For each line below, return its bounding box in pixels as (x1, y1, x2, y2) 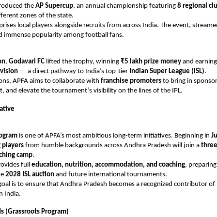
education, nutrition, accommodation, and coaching (31, 161, 185, 169)
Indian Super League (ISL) (129, 68, 204, 76)
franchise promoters (101, 77, 161, 85)
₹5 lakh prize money (121, 58, 181, 66)
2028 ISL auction (5, 171, 54, 179)
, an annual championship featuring (73, 2, 177, 10)
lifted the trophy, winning (45, 58, 121, 66)
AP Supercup (35, 2, 73, 10)
